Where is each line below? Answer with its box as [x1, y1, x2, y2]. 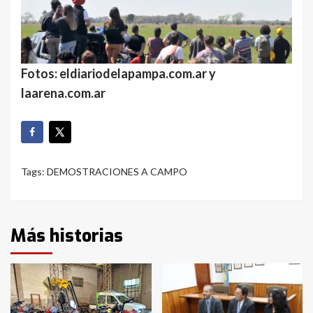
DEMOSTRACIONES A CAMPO [47, 166, 187, 178]
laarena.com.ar [21, 85, 105, 101]
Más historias [10, 224, 123, 248]
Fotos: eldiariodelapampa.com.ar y [21, 65, 216, 81]
